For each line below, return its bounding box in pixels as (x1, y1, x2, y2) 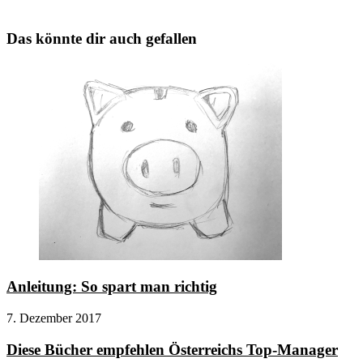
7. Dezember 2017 (6, 310, 101, 325)
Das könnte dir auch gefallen (6, 29, 197, 47)
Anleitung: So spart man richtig (6, 278, 217, 296)
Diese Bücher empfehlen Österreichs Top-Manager (6, 340, 338, 358)
